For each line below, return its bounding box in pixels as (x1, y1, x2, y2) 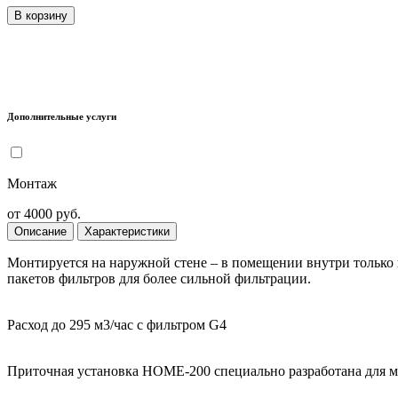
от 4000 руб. (7, 205, 81, 221)
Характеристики (84, 224, 170, 238)
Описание (14, 224, 67, 238)
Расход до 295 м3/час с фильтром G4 (7, 316, 227, 332)
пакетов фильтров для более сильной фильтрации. (7, 270, 314, 286)
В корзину (14, 8, 68, 22)
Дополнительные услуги (7, 110, 116, 122)
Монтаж (7, 175, 57, 191)
